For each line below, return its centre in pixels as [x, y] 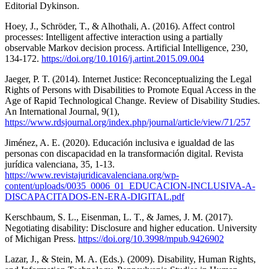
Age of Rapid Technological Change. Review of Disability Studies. [132, 100]
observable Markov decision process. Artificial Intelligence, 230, [126, 47]
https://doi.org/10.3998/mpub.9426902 [151, 238]
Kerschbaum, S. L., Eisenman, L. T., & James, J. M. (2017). [119, 217]
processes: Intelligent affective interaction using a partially [114, 37]
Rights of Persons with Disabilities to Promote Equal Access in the [130, 89]
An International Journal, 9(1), [62, 111]
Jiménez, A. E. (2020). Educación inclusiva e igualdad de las [119, 142]
